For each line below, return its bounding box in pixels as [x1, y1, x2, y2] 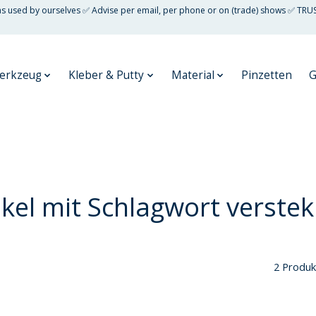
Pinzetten [241, 68, 293, 83]
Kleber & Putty [68, 68, 145, 83]
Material [171, 68, 214, 83]
